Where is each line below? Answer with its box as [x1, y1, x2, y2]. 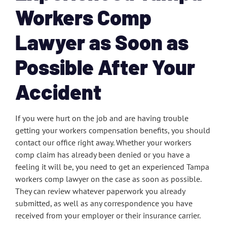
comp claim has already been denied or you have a [15, 149, 190, 160]
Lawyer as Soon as [15, 29, 188, 54]
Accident [15, 79, 101, 104]
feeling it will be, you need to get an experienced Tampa [15, 161, 209, 172]
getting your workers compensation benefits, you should [15, 125, 210, 135]
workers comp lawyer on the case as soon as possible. [15, 173, 201, 184]
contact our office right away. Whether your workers [15, 137, 192, 147]
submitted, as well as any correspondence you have [15, 198, 193, 208]
